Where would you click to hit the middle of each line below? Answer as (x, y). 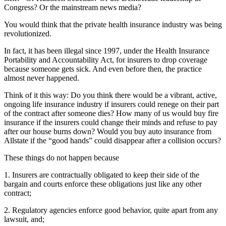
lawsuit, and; (24, 219)
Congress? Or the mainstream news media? (73, 7)
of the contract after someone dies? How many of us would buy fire (111, 113)
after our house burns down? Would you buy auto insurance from (108, 131)
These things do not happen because (62, 157)
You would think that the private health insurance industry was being (113, 24)
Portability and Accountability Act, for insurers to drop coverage (106, 60)
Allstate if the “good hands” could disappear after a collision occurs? (112, 140)
